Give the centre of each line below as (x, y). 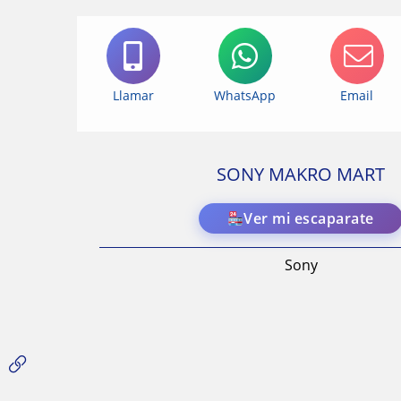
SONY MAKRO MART (301, 175)
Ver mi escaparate (309, 219)
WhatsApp (245, 96)
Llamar (133, 96)
